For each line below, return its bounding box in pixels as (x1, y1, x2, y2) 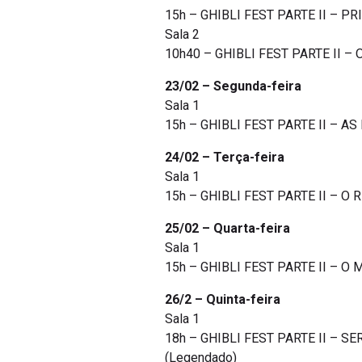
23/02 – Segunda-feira (165, 78, 301, 95)
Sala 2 (165, 27, 200, 43)
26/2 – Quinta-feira (165, 292, 280, 308)
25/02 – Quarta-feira (165, 221, 290, 237)
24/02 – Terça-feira (165, 149, 284, 166)
